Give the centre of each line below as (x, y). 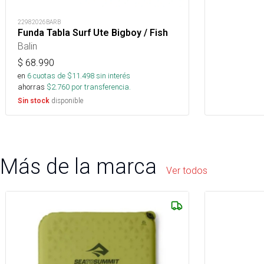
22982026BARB (39, 22)
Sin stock (34, 101)
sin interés (113, 76)
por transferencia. (100, 87)
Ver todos (187, 170)
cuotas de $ (52, 76)
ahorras (31, 87)
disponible (67, 100)
